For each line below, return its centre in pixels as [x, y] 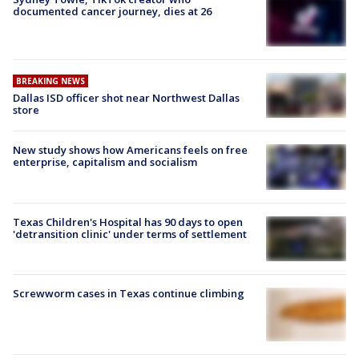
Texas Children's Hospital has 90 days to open [128, 222]
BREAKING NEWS [50, 81]
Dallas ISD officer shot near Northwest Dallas [126, 98]
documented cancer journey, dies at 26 [112, 11]
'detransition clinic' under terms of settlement [130, 234]
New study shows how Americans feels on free [130, 150]
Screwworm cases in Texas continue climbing [129, 294]
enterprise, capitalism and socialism [105, 162]
